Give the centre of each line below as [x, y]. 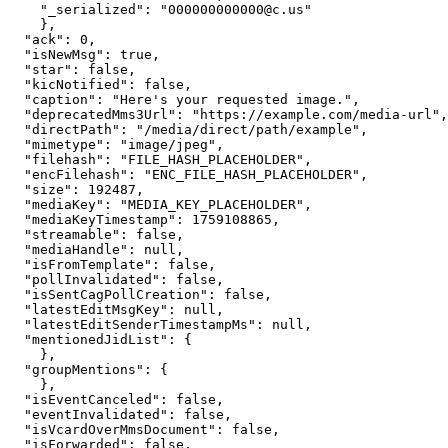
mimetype [64, 145]
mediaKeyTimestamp [100, 220]
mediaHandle [76, 250]
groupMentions [84, 370]
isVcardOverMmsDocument [120, 430]
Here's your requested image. [232, 100]
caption [60, 100]
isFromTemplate [88, 265]
